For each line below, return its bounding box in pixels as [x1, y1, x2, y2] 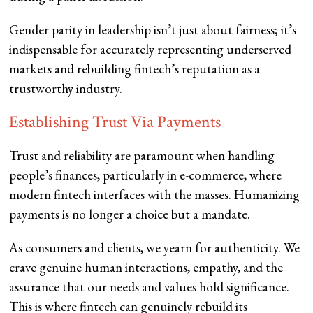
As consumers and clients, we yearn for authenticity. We [9, 239, 300, 257]
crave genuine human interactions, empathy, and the [9, 259, 284, 277]
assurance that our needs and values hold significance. [9, 278, 290, 296]
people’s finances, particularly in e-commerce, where [9, 166, 282, 184]
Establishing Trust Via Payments [9, 111, 221, 133]
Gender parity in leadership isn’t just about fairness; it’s [9, 21, 297, 39]
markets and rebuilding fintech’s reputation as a [9, 60, 261, 78]
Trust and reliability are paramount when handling [9, 147, 275, 165]
